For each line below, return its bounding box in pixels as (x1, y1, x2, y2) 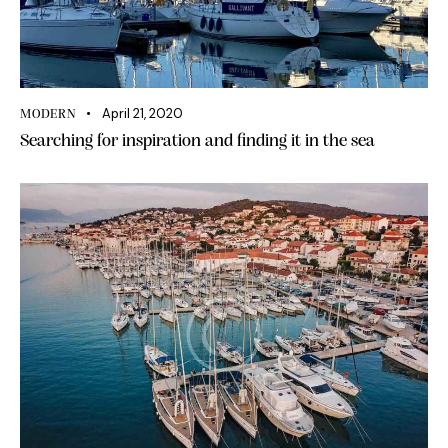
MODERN (20, 108, 77, 122)
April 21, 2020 (101, 105, 183, 123)
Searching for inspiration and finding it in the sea (20, 132, 375, 152)
